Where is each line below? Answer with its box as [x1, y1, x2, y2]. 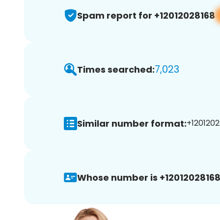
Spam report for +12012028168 [77, 9, 215, 22]
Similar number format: [77, 117, 187, 130]
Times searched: [77, 63, 155, 76]
